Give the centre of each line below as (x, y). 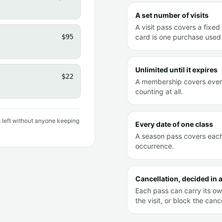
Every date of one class (174, 124)
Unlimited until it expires (176, 69)
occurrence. (155, 146)
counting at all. (159, 91)
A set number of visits (172, 15)
